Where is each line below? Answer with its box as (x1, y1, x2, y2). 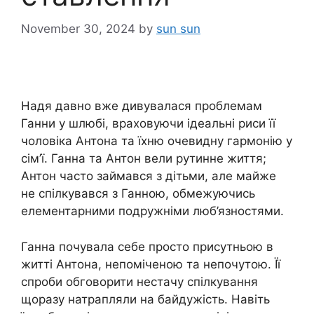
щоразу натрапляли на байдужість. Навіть (21, 292, 270, 306)
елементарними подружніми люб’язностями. (21, 204, 284, 219)
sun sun (156, 22, 200, 36)
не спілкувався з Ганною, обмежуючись (21, 186, 255, 201)
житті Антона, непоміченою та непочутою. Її (21, 257, 280, 271)
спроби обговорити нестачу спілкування (21, 274, 258, 289)
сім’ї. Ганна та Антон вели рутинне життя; (21, 151, 266, 166)
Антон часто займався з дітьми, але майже (21, 169, 276, 184)
